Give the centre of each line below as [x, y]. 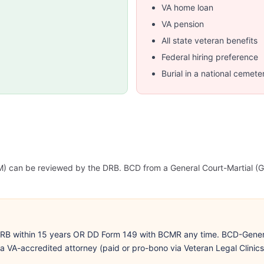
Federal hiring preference [210, 57]
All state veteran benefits [209, 40]
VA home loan [187, 7]
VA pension [183, 24]
